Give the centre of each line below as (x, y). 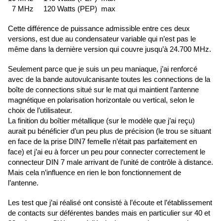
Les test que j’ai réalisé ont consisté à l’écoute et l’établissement (110, 203)
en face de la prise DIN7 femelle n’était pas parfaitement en (102, 142)
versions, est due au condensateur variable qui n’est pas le (102, 39)
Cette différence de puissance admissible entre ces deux (99, 29)
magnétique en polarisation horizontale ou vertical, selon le (101, 100)
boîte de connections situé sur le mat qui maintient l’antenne (103, 90)
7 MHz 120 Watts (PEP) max (63, 9)
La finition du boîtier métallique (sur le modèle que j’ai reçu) (101, 121)
